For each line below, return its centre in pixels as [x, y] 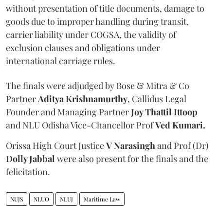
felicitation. [28, 172]
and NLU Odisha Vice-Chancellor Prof [81, 125]
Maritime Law [102, 199]
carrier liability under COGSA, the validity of [91, 34]
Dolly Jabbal [30, 158]
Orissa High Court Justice [56, 145]
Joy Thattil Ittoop [164, 112]
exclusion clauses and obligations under [83, 47]
